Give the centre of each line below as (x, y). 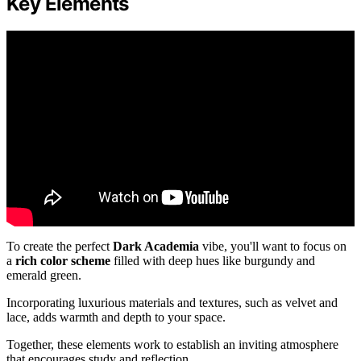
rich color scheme (63, 261)
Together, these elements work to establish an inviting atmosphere (172, 345)
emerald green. (44, 276)
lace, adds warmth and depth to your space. (116, 317)
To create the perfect (60, 247)
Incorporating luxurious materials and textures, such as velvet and (172, 303)
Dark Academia (156, 247)
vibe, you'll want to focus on (273, 247)
